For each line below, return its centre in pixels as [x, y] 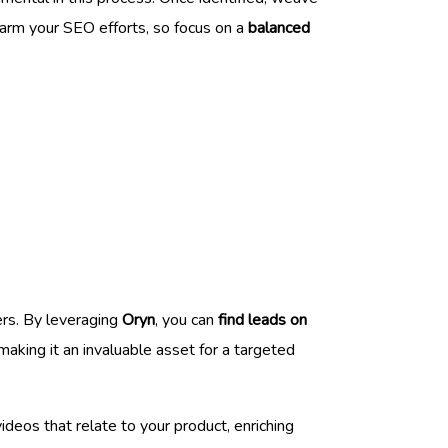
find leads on [262, 319]
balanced [279, 27]
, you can [186, 319]
